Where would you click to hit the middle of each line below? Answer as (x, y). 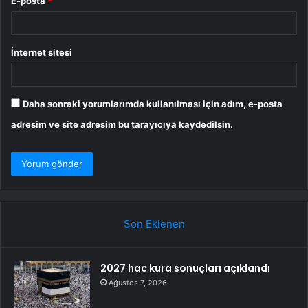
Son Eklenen (154, 224)
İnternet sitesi (42, 53)
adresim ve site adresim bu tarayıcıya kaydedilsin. (122, 125)
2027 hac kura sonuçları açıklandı (185, 268)
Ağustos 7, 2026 (138, 283)
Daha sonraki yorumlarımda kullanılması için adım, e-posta (153, 104)
